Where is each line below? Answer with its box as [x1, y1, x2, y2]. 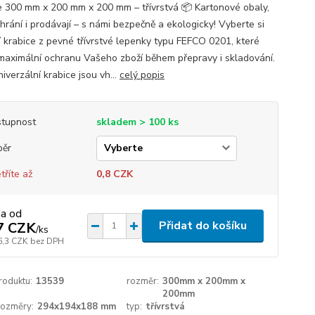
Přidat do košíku [158, 217, 247, 233]
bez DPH [30, 236, 64, 247]
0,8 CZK [96, 167, 133, 181]
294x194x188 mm [37, 300, 116, 313]
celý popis [119, 68, 165, 82]
